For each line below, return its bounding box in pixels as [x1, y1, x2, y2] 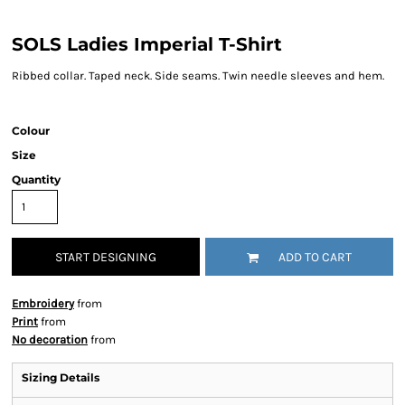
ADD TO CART [278, 250, 352, 266]
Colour [12, 124, 50, 137]
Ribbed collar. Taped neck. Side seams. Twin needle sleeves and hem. [12, 69, 384, 82]
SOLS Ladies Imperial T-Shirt [12, 33, 282, 55]
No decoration [12, 333, 88, 346]
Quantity [12, 173, 61, 186]
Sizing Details [22, 371, 99, 384]
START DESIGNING [55, 250, 156, 266]
